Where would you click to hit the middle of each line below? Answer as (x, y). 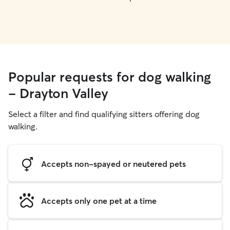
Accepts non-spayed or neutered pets (113, 164)
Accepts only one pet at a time (99, 200)
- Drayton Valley (58, 93)
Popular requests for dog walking (110, 77)
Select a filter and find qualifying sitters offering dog (104, 114)
